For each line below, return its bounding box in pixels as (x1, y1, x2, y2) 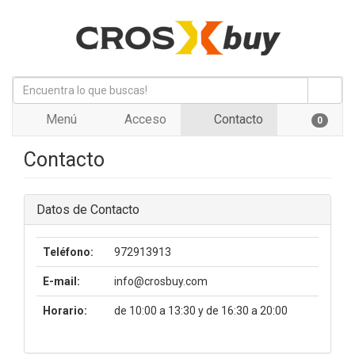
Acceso (121, 112, 166, 127)
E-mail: (43, 275, 80, 288)
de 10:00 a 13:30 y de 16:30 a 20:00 (114, 304, 288, 317)
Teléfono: (43, 246, 94, 258)
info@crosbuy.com (114, 275, 208, 288)
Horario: (43, 304, 87, 317)
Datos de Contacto (36, 202, 139, 217)
